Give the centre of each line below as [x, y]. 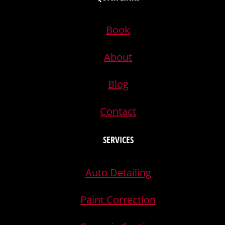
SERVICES [118, 139]
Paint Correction [118, 199]
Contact [118, 111]
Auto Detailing [118, 172]
